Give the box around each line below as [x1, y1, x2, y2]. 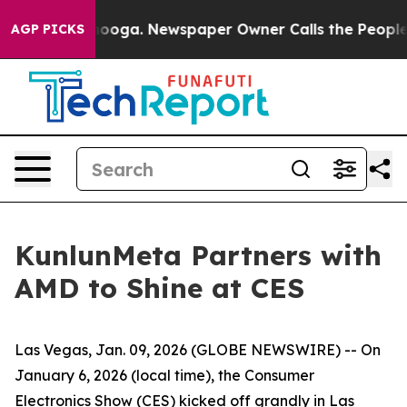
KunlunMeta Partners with [15, 238, 382, 273]
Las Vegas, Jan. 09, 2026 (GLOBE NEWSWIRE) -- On [15, 341, 381, 359]
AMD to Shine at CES [15, 271, 304, 305]
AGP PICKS [11, 21, 84, 37]
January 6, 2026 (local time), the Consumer [15, 366, 314, 384]
